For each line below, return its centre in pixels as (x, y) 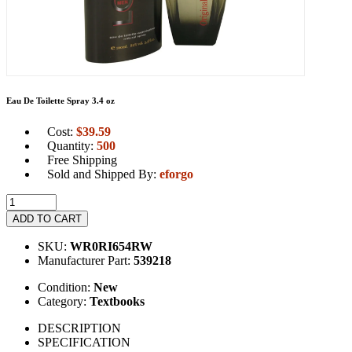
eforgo (176, 174)
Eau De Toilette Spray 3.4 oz (60, 100)
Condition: (66, 287)
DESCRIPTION (79, 328)
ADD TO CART (47, 218)
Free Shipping (82, 159)
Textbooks (117, 301)
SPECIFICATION (84, 342)
